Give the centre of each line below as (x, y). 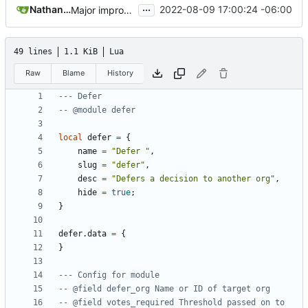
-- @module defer (97, 110)
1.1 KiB (81, 51)
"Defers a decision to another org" (193, 179)
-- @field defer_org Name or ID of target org (164, 289)
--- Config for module (111, 275)
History (120, 73)
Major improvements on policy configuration (128, 10)
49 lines (33, 51)
